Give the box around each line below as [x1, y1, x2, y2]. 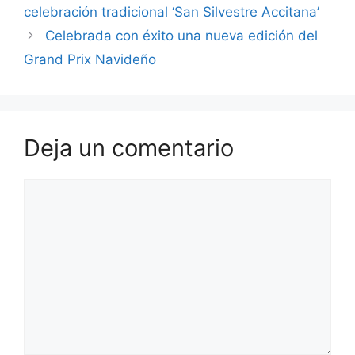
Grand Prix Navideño [24, 52, 156, 67]
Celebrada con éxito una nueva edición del [45, 28, 319, 44]
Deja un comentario [24, 134, 234, 162]
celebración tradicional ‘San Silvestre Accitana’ [24, 4, 319, 20]
